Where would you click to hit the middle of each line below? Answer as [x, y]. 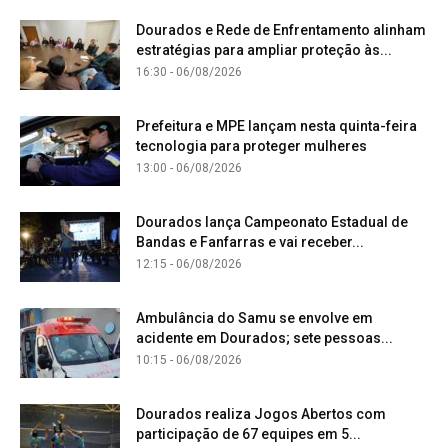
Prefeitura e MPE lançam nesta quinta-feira [276, 125]
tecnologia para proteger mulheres [251, 145]
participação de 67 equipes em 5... [248, 433]
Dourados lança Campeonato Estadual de [272, 221]
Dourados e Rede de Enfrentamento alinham [281, 29]
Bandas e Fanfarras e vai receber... [250, 241]
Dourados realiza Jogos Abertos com [261, 413]
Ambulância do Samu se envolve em [254, 317]
